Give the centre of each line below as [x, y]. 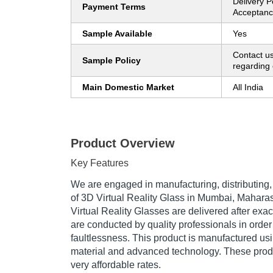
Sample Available [117, 34]
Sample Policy [112, 61]
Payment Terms [114, 7]
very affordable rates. [116, 265]
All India [248, 87]
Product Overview [123, 144]
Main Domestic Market [128, 87]
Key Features [100, 163]
